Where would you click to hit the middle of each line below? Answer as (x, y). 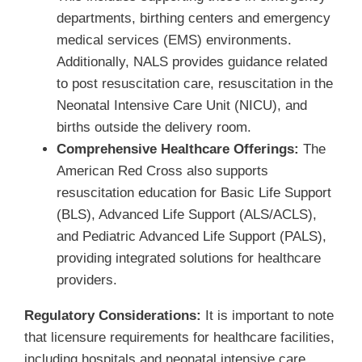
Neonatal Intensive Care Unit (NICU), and (181, 105)
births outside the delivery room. (154, 127)
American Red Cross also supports (162, 170)
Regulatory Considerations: (112, 315)
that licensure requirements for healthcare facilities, (179, 337)
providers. (86, 280)
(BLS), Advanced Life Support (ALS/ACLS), (186, 214)
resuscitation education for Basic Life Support (194, 192)
